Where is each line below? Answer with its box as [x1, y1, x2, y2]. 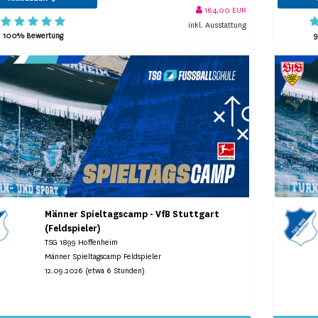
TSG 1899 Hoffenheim [45, 237, 119, 247]
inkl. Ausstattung [188, 20, 246, 31]
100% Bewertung [2, 31, 63, 40]
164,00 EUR [202, 5, 246, 16]
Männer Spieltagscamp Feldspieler [45, 251, 162, 261]
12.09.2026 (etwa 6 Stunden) [45, 265, 146, 275]
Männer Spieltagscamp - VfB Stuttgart [45, 208, 220, 220]
